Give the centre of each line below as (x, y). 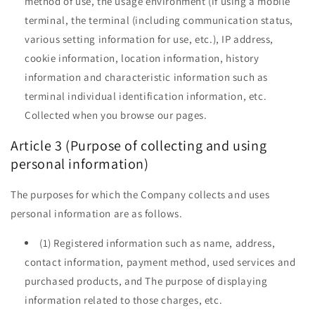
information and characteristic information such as (147, 77)
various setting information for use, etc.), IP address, (149, 39)
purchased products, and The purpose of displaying (146, 281)
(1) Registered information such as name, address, (157, 243)
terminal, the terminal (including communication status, (159, 20)
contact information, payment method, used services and (160, 262)
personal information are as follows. (97, 213)
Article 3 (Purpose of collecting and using (139, 145)
